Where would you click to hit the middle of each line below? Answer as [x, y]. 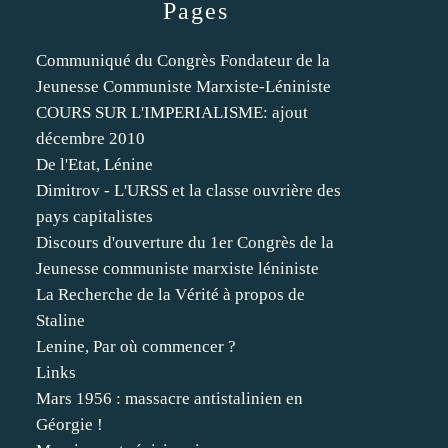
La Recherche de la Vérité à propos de [170, 294]
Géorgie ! [69, 424]
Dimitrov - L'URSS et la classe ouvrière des [188, 190]
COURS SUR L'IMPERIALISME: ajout [172, 112]
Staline [60, 320]
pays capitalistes [94, 216]
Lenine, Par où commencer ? [136, 346]
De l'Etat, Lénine [94, 164]
